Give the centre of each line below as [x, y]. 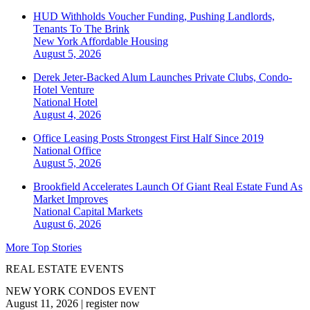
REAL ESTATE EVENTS [65, 269]
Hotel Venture [64, 90]
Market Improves [71, 199]
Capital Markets [108, 212]
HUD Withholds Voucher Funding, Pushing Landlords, [154, 17]
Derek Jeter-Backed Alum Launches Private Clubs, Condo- [163, 77]
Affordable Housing [124, 42]
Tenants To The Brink [81, 29]
